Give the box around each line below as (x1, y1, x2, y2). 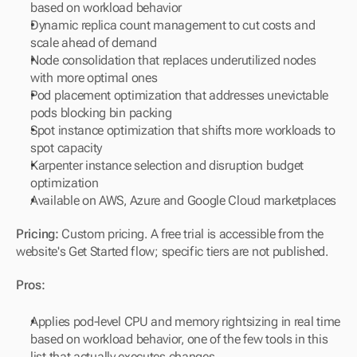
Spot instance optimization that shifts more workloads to (30, 123, 335, 139)
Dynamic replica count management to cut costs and (30, 18, 316, 33)
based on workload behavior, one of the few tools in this (30, 331, 328, 347)
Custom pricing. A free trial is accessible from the (58, 226, 324, 242)
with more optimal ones (30, 70, 158, 86)
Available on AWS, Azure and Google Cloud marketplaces (30, 193, 337, 209)
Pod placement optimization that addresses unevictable (30, 88, 329, 104)
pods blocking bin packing (30, 105, 172, 121)
